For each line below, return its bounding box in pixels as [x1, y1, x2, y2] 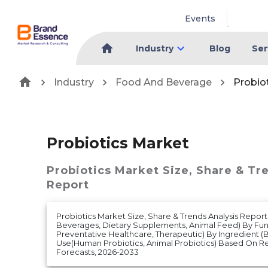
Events [185, 13, 216, 24]
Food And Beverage [115, 76, 212, 88]
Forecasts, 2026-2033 [56, 246, 139, 257]
